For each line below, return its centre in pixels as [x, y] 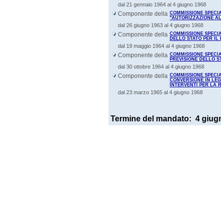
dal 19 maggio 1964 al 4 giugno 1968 [161, 46]
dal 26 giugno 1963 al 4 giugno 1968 [161, 25]
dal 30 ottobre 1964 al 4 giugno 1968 [161, 67]
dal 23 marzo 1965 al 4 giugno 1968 [160, 92]
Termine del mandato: [153, 119]
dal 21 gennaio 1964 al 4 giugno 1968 [162, 4]
